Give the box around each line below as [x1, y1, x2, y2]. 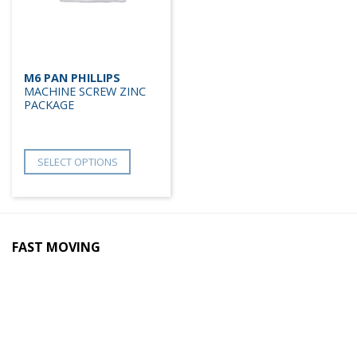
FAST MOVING [12, 237, 100, 256]
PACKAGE [24, 96, 74, 112]
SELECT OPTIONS [37, 155, 118, 169]
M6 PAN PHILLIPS [24, 69, 120, 85]
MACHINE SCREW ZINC [24, 83, 146, 99]
